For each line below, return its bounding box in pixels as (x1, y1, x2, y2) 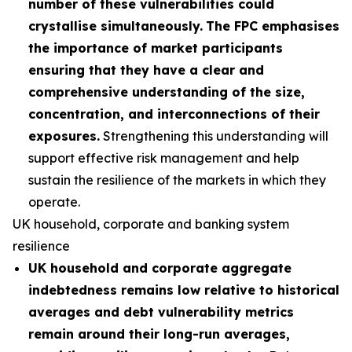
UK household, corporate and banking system (13, 216, 289, 232)
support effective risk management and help (28, 150, 299, 166)
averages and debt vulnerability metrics (28, 304, 294, 320)
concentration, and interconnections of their (28, 106, 320, 122)
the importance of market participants (28, 40, 283, 56)
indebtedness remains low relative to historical (28, 282, 339, 298)
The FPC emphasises (206, 18, 339, 34)
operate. (28, 194, 80, 210)
